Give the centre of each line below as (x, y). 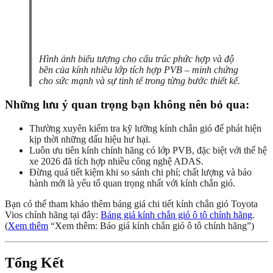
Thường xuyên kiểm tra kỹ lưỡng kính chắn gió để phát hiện (145, 128)
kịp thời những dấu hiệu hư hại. (90, 139)
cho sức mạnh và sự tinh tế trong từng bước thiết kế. (140, 81)
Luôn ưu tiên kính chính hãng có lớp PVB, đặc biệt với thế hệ (148, 150)
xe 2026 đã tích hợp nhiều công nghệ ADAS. (116, 161)
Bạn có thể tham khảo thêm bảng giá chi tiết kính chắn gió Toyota (131, 204)
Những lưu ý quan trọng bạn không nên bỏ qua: (127, 105)
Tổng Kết (34, 262)
